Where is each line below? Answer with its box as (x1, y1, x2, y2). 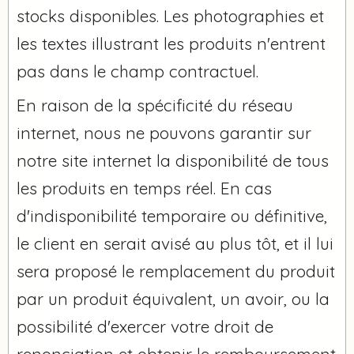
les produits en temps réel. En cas (17, 177, 272, 198)
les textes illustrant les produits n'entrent (17, 32, 326, 54)
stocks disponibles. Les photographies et (17, 5, 324, 26)
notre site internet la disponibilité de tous (17, 149, 329, 171)
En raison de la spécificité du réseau (17, 94, 293, 115)
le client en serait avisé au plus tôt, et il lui (17, 232, 333, 254)
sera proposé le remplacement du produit (17, 260, 335, 281)
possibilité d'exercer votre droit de (17, 315, 273, 337)
